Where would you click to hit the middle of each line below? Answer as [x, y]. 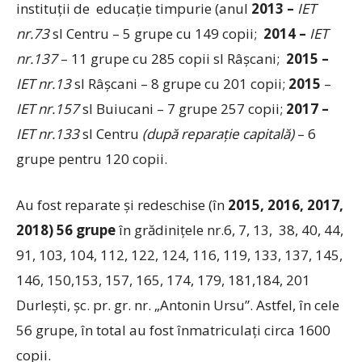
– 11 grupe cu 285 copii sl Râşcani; [172, 59]
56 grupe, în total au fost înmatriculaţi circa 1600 [173, 330]
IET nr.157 [48, 109]
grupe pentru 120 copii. [92, 159]
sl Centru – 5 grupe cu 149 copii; [156, 34]
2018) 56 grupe [66, 230]
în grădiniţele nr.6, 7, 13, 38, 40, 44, [229, 230]
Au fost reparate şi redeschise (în [120, 205]
